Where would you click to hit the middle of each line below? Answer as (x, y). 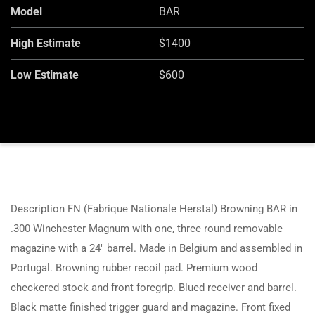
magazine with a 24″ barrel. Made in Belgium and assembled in (156, 249)
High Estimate (46, 44)
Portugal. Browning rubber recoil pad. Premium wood (134, 268)
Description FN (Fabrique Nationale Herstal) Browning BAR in (154, 209)
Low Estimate (45, 75)
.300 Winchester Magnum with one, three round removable (147, 229)
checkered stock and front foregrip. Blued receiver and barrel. (154, 288)
